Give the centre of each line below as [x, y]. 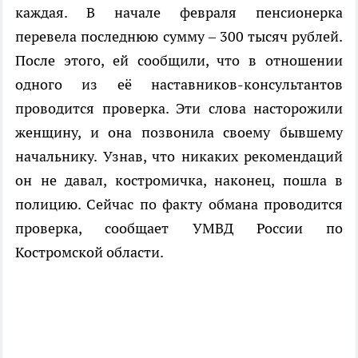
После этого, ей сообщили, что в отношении [179, 61]
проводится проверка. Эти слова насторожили [179, 109]
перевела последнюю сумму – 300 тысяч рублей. [179, 37]
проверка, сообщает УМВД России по [179, 229]
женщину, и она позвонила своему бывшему [179, 133]
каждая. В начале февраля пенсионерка [179, 13]
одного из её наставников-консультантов [179, 85]
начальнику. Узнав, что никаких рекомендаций [179, 157]
